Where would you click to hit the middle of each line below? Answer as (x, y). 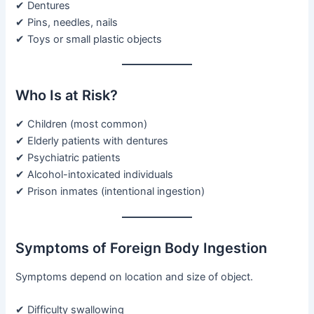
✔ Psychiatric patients (68, 158)
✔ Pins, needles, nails (67, 22)
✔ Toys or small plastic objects (89, 39)
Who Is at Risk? (67, 96)
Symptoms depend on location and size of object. (135, 277)
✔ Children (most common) (82, 124)
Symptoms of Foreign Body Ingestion (142, 248)
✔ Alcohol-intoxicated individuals (95, 175)
